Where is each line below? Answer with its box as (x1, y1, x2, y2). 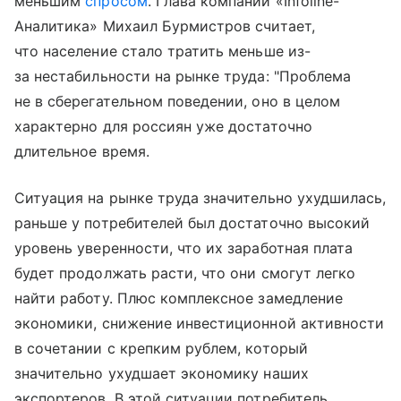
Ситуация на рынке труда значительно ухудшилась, (14, 188, 387, 207)
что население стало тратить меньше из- (14, 41, 311, 60)
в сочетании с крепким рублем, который (14, 338, 308, 357)
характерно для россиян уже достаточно (14, 116, 312, 135)
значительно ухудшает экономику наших (14, 363, 309, 382)
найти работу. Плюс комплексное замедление (14, 288, 343, 307)
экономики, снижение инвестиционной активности (14, 313, 385, 332)
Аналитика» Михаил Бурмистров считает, (14, 16, 315, 35)
